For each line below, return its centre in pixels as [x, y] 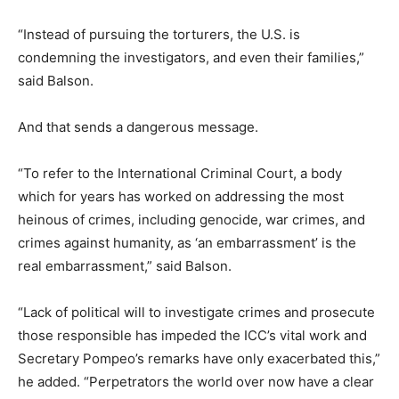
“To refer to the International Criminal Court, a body [180, 173]
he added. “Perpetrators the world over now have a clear [196, 381]
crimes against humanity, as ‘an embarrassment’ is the [187, 242]
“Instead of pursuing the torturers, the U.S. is [159, 34]
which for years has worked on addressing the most [181, 196]
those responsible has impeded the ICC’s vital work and [192, 335]
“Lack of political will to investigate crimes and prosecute [196, 312]
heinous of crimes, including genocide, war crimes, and [191, 219]
